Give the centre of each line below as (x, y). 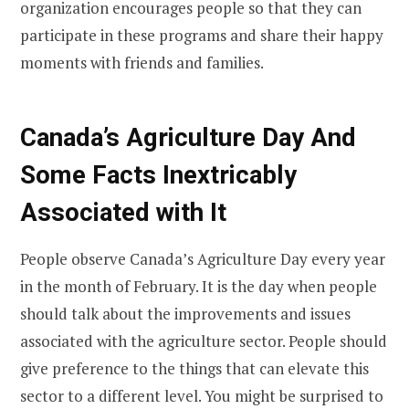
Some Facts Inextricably (158, 175)
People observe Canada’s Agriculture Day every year (203, 258)
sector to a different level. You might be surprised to (202, 395)
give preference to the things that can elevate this (194, 368)
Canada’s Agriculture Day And (188, 138)
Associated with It (123, 213)
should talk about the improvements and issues (185, 313)
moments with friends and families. (142, 62)
